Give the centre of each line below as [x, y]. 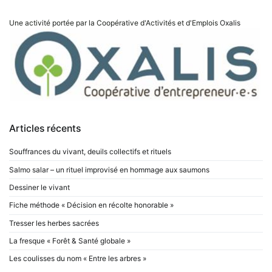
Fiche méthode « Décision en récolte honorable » [91, 205]
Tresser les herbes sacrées [54, 223]
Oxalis [230, 22]
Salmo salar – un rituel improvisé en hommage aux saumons [109, 169]
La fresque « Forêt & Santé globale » [70, 241]
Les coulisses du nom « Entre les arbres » [78, 259]
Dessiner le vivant [39, 187]
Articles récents [45, 128]
